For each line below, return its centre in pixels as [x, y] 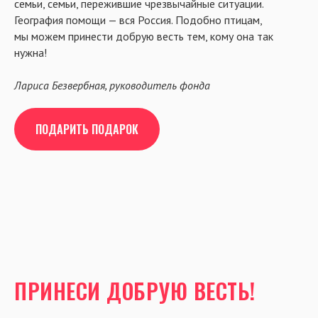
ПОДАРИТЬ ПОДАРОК [87, 129]
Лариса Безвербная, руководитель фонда [112, 85]
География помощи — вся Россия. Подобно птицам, [138, 20]
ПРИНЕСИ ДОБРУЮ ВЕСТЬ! [135, 290]
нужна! [31, 53]
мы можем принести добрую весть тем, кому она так [144, 36]
